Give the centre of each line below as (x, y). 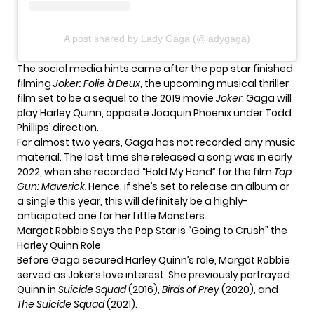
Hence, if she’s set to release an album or (188, 186)
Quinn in (37, 289)
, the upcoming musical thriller (214, 83)
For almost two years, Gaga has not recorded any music (156, 142)
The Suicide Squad (61, 304)
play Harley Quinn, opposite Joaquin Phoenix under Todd (154, 112)
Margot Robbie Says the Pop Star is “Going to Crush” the (152, 230)
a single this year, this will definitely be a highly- (132, 201)
